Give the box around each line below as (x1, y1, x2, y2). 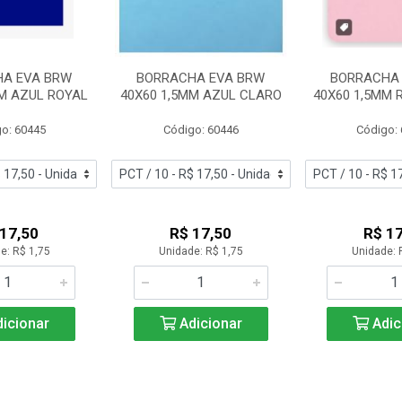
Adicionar (175, 315, 242, 332)
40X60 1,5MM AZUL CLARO (119, 87, 282, 103)
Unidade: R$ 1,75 (158, 245, 243, 258)
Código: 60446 (162, 123, 239, 136)
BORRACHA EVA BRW (136, 70, 266, 86)
